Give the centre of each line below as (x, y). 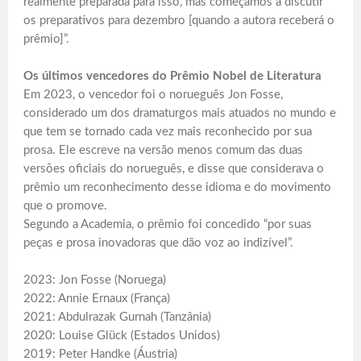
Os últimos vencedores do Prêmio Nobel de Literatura (172, 76)
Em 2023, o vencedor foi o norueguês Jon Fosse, (153, 94)
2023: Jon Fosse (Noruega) (95, 280)
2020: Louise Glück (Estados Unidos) (122, 335)
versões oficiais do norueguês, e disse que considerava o (174, 168)
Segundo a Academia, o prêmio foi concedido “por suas (168, 224)
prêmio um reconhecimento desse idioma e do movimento (177, 187)
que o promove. (65, 205)
